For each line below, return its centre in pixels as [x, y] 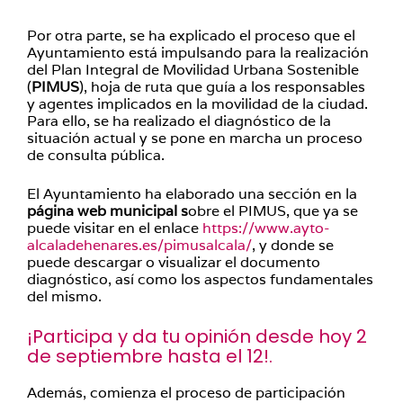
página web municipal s [107, 211]
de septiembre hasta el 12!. [150, 356]
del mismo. [68, 296]
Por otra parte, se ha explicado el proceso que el [191, 36]
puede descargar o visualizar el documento [174, 262]
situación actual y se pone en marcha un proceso [195, 138]
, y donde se [293, 245]
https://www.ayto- [266, 228]
